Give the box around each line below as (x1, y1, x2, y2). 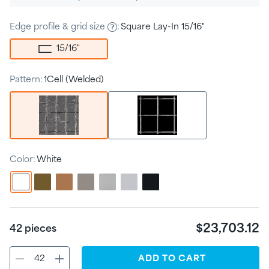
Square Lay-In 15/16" (121, 23, 205, 32)
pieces (25, 224, 56, 235)
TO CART (159, 255, 206, 264)
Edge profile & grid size (10, 23, 105, 32)
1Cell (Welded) (44, 76, 104, 85)
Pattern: (10, 76, 43, 85)
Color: (10, 156, 35, 165)
